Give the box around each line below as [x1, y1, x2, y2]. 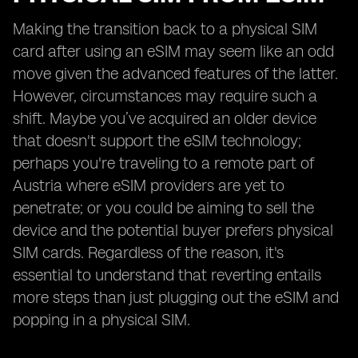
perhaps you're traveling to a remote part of [13, 153, 314, 173]
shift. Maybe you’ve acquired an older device [13, 109, 316, 128]
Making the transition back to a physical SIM [13, 19, 317, 38]
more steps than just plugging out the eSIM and [13, 288, 339, 307]
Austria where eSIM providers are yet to [13, 176, 284, 195]
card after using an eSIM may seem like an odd [13, 42, 334, 61]
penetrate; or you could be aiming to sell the [13, 198, 314, 217]
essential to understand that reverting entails [13, 265, 321, 284]
